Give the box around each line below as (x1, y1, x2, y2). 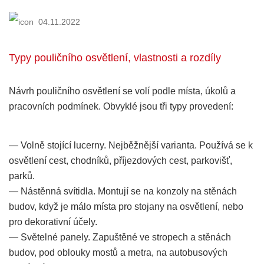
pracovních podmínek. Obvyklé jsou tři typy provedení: (9, 101, 233, 111)
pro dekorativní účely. (9, 216, 97, 227)
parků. (9, 170, 35, 181)
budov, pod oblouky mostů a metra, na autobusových (9, 247, 227, 258)
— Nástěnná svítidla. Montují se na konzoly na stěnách (9, 186, 237, 196)
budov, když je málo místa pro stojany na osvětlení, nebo (9, 201, 243, 212)
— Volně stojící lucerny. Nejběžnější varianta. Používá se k (9, 140, 253, 150)
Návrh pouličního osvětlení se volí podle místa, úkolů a (9, 85, 236, 96)
